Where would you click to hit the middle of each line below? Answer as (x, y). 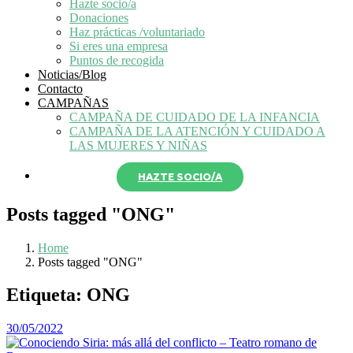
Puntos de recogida (117, 60)
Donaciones (99, 17)
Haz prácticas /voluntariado (137, 32)
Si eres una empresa (119, 46)
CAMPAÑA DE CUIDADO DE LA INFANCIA (195, 117)
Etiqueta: (46, 295)
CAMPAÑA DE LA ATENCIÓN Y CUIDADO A (197, 131)
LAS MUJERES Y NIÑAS (138, 145)
